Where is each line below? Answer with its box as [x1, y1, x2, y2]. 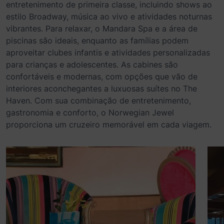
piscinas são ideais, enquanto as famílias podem [6, 35, 188, 45]
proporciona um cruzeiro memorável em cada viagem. [6, 119, 211, 129]
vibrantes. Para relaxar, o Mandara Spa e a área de [6, 23, 197, 33]
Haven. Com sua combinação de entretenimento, [6, 95, 191, 105]
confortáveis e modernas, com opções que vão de [6, 71, 197, 81]
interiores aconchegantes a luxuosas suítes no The [6, 83, 197, 93]
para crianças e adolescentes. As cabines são [6, 59, 178, 69]
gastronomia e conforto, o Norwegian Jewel [6, 107, 174, 117]
